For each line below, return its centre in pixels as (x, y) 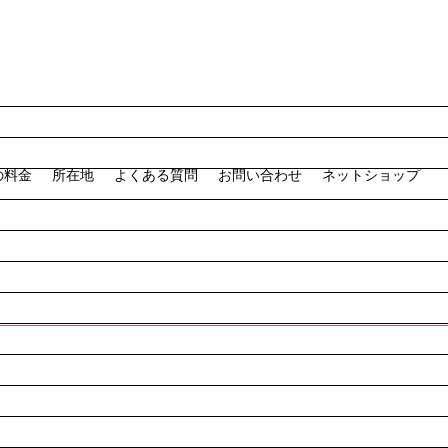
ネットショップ (370, 175)
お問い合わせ (259, 175)
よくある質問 (155, 175)
